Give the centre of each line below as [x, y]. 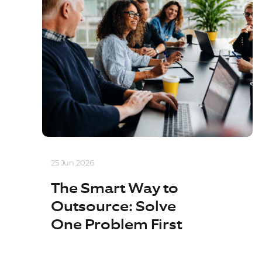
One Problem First [116, 225]
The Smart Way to [115, 189]
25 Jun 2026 [73, 163]
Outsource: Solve [113, 207]
